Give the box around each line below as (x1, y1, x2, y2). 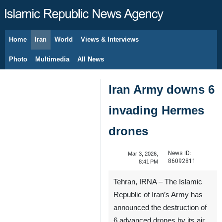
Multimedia (35, 55, 69, 63)
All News (77, 55, 104, 63)
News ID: (167, 149, 191, 158)
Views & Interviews (81, 36, 139, 43)
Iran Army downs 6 (109, 83, 215, 96)
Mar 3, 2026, (127, 151, 158, 157)
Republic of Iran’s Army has (113, 191, 203, 199)
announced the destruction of (113, 204, 207, 212)
